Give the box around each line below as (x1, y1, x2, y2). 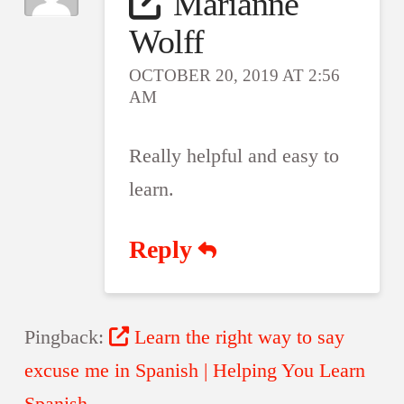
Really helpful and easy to (129, 144, 340, 168)
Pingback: (23, 325, 109, 348)
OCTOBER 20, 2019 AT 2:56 (129, 66, 341, 86)
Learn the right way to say (134, 325, 345, 348)
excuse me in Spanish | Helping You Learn (23, 358, 365, 381)
